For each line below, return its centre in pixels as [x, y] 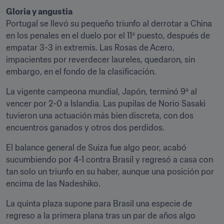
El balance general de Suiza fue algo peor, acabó [96, 147]
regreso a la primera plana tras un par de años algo [101, 215]
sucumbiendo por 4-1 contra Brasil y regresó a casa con [109, 159]
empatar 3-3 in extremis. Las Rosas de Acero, [90, 47]
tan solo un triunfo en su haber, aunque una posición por [110, 171]
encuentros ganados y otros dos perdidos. [85, 127]
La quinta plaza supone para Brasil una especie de [99, 203]
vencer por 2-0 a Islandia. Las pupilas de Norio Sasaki [106, 103]
